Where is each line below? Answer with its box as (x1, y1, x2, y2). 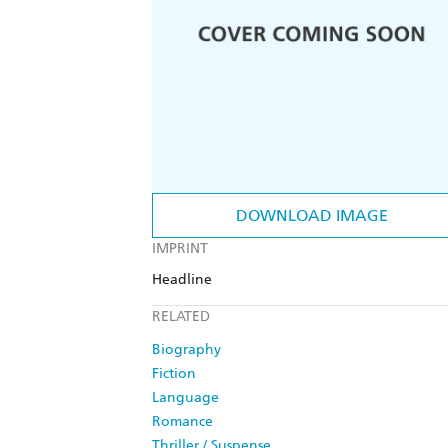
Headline (152, 271, 212, 289)
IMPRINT (152, 240, 208, 258)
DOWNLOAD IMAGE (236, 206, 388, 226)
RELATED (152, 308, 210, 326)
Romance (152, 413, 213, 431)
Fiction (152, 365, 196, 383)
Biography (152, 341, 221, 359)
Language (152, 389, 219, 407)
